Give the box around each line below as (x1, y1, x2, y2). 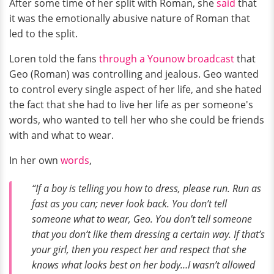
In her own (9, 154, 61, 168)
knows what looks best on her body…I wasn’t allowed (32, 258, 255, 272)
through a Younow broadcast (99, 52, 234, 66)
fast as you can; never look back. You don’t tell (32, 197, 227, 211)
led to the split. (9, 27, 78, 41)
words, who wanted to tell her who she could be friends (9, 113, 264, 127)
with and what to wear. (9, 128, 114, 143)
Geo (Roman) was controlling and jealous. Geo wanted (9, 67, 259, 81)
